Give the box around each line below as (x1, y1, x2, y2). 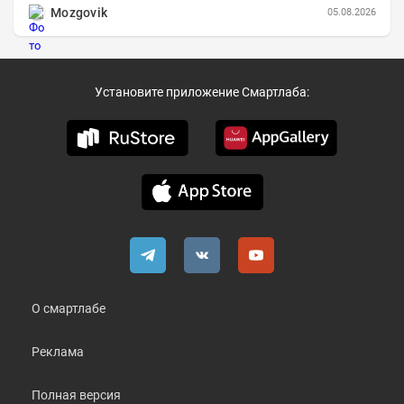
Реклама (32, 344, 84, 360)
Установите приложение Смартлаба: (95, 85, 309, 100)
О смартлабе (32, 301, 106, 317)
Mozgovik (50, 5, 108, 21)
